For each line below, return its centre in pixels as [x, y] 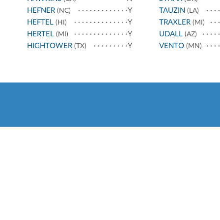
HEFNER [41, 11]
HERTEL [41, 34]
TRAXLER [175, 23]
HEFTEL [40, 23]
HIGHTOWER [50, 46]
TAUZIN [172, 11]
